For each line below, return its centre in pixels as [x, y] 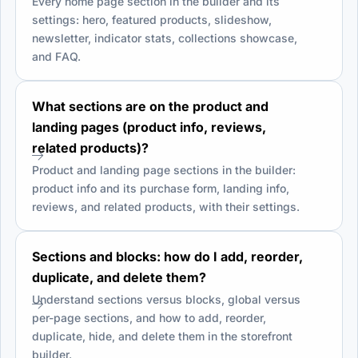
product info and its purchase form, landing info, [161, 188]
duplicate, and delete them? [119, 277]
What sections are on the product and [150, 106]
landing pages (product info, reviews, [149, 127]
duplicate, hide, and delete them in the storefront [162, 336]
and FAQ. [56, 56]
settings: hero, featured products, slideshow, [152, 19]
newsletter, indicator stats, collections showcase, [165, 38]
